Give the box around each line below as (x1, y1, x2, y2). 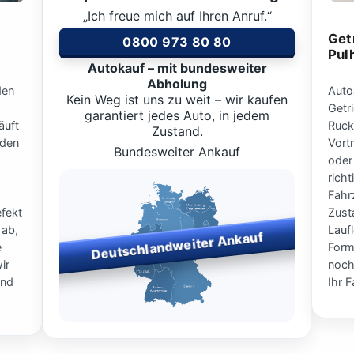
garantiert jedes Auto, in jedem (85, 107, 269, 123)
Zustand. (151, 122, 203, 139)
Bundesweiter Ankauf (114, 143, 240, 160)
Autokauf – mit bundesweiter (87, 59, 267, 76)
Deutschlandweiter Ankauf (90, 228, 264, 263)
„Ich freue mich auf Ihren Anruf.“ (82, 7, 272, 24)
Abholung (147, 75, 207, 92)
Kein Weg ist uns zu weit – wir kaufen (66, 91, 288, 107)
